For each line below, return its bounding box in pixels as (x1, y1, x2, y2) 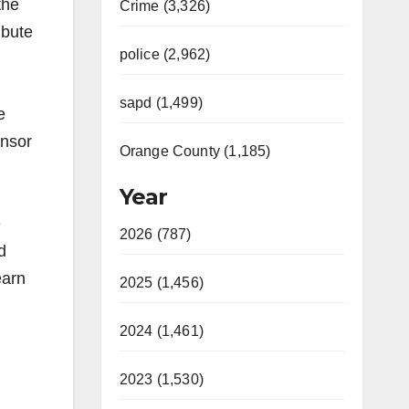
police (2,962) (119, 47, 211, 62)
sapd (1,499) (119, 95, 203, 110)
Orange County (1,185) (119, 143, 271, 159)
